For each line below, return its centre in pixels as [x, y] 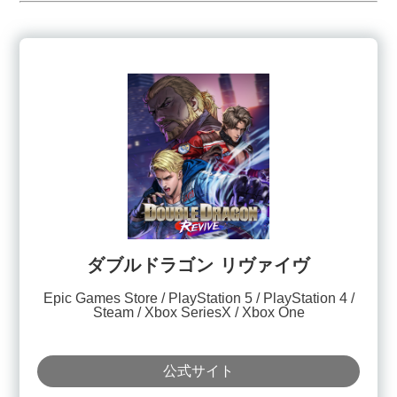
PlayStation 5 [210, 299]
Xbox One [273, 313]
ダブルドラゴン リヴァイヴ [198, 265]
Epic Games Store [100, 299]
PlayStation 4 [305, 299]
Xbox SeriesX [187, 313]
